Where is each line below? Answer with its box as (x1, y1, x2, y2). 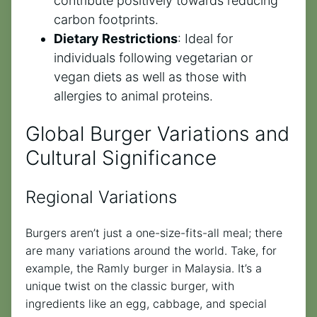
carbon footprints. (54, 12, 158, 28)
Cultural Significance (25, 146, 217, 171)
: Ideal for (178, 31, 233, 47)
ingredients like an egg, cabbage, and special (25, 296, 267, 311)
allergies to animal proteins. (54, 88, 213, 104)
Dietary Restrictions (54, 31, 178, 47)
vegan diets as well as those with (54, 69, 247, 85)
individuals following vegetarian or (54, 50, 253, 66)
